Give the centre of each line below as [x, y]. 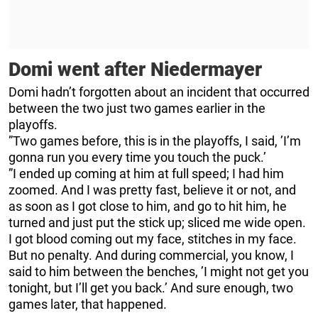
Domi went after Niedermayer [135, 70]
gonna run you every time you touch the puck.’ [137, 158]
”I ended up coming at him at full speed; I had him [146, 174]
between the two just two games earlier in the [137, 109]
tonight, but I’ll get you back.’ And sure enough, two [151, 288]
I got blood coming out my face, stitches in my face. [153, 239]
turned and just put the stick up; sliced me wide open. [157, 223]
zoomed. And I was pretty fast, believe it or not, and [152, 190]
